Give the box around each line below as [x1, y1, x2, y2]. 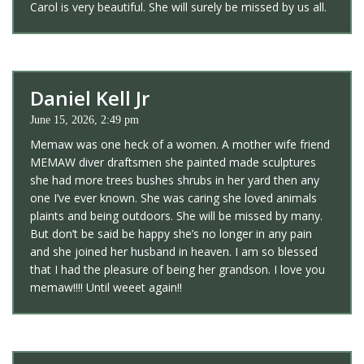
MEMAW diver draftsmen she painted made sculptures [30, 154, 316, 171]
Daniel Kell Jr [30, 84, 149, 112]
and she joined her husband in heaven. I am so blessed [30, 244, 318, 260]
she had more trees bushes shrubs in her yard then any [30, 172, 319, 188]
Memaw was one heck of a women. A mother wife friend [30, 136, 330, 153]
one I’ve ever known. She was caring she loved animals [30, 190, 317, 206]
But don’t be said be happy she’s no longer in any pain [30, 226, 312, 242]
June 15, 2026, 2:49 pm [30, 114, 139, 127]
